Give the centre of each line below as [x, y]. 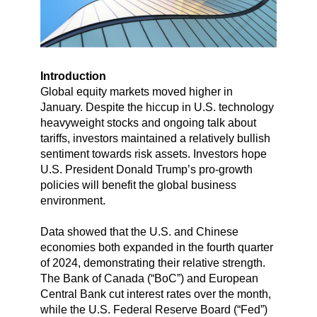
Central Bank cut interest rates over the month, [155, 294]
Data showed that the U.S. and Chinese [139, 232]
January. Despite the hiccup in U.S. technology [157, 108]
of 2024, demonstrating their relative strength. [152, 263]
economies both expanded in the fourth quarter [156, 248]
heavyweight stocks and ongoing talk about [148, 123]
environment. [73, 201]
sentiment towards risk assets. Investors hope [153, 154]
